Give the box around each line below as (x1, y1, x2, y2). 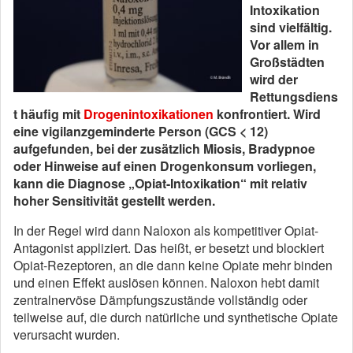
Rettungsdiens (250, 87, 338, 106)
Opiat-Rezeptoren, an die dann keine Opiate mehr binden (13, 256, 333, 274)
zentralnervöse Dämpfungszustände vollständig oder (13, 291, 307, 309)
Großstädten (250, 53, 325, 71)
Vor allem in (250, 35, 319, 54)
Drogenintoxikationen (84, 105, 217, 123)
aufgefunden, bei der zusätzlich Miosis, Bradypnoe (13, 139, 315, 158)
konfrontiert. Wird (217, 105, 321, 123)
